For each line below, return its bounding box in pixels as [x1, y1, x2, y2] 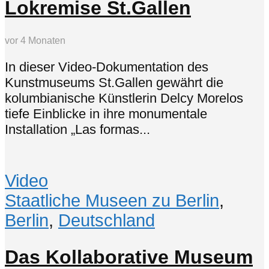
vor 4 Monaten [5, 35, 65, 46]
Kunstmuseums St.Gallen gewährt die [5, 75, 223, 91]
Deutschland [58, 210, 155, 230]
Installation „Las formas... [5, 122, 150, 138]
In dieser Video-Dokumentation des [5, 59, 208, 75]
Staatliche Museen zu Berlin [5, 190, 219, 210]
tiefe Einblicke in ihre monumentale [5, 106, 207, 122]
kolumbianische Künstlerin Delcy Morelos [5, 91, 243, 106]
